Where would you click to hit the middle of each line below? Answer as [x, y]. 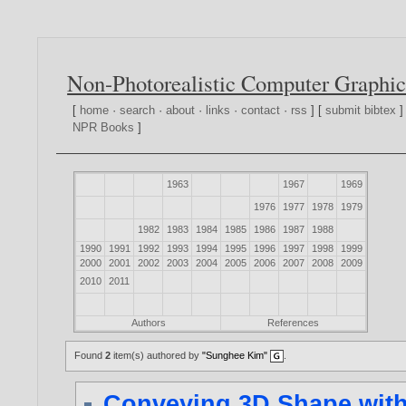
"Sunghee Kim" [235, 356]
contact [261, 111]
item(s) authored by [157, 356]
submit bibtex [361, 111]
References [294, 323]
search [138, 111]
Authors [148, 323]
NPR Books [104, 128]
